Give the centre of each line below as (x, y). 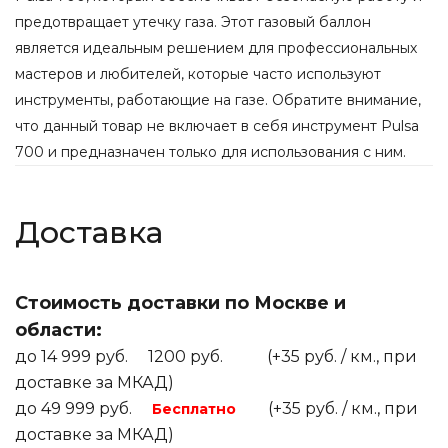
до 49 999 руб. (79, 408)
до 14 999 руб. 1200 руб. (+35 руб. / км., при (216, 356)
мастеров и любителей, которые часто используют (198, 74)
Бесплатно (194, 409)
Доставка (89, 232)
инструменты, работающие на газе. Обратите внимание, (218, 100)
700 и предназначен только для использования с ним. (210, 152)
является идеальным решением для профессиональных (216, 48)
